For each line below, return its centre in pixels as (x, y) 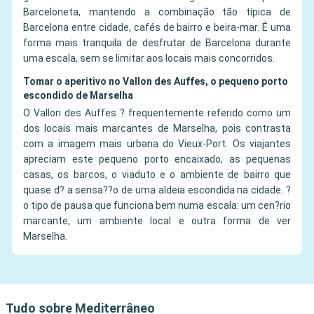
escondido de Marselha (78, 96)
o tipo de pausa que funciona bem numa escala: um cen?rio (157, 206)
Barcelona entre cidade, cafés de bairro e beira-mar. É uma (157, 28)
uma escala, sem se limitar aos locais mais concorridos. (149, 59)
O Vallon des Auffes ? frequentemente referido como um (157, 113)
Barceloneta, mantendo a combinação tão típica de (157, 12)
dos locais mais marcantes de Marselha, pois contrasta (157, 129)
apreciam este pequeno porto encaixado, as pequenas (157, 159)
